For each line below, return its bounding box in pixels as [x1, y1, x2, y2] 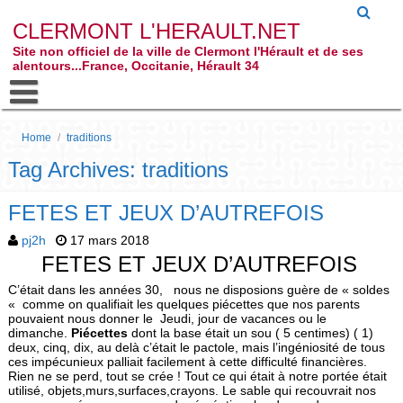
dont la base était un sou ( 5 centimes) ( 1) [127, 326, 373, 340]
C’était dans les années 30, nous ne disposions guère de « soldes [7, 282, 390, 297]
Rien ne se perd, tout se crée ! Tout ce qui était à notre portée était [7, 369, 387, 383]
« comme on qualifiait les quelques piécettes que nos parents [7, 297, 360, 311]
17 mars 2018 [69, 233, 149, 247]
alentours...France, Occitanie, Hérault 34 [12, 58, 259, 73]
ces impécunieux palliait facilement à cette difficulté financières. [7, 354, 367, 369]
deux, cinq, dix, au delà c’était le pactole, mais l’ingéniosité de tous [7, 340, 385, 354]
